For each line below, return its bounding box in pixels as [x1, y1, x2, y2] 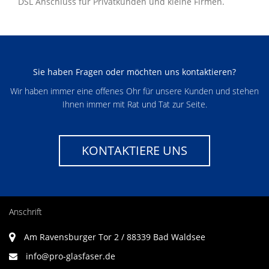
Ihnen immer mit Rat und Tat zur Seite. [62, 98, 207, 110]
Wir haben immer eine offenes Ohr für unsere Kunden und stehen [10, 85, 259, 97]
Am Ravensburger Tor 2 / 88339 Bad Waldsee [22, 231, 205, 243]
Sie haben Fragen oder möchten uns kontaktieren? [33, 65, 236, 77]
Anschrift [9, 205, 42, 217]
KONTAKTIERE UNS [82, 142, 187, 159]
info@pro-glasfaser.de [26, 250, 115, 262]
